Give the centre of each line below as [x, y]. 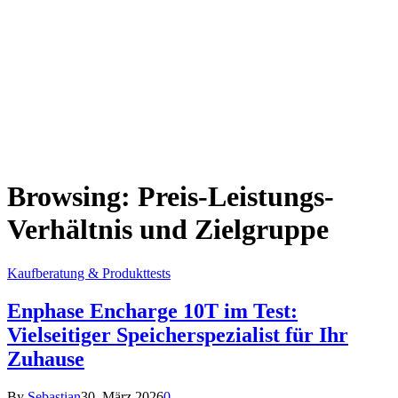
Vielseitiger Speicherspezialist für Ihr [178, 334]
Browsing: [72, 197]
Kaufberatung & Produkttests [89, 273]
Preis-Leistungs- [236, 197]
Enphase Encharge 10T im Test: [152, 310]
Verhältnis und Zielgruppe [168, 230]
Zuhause [46, 358]
